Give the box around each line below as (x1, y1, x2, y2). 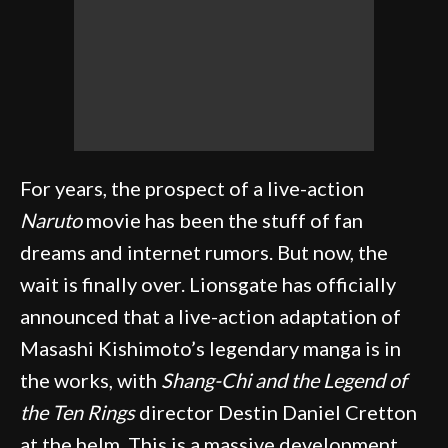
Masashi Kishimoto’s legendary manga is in (20, 336, 401, 360)
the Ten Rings (20, 400, 135, 424)
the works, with (20, 368, 161, 392)
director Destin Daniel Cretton (135, 400, 417, 424)
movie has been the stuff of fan (82, 208, 363, 232)
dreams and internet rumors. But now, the (20, 240, 388, 264)
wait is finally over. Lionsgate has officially (20, 272, 396, 296)
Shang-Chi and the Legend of (161, 368, 407, 392)
